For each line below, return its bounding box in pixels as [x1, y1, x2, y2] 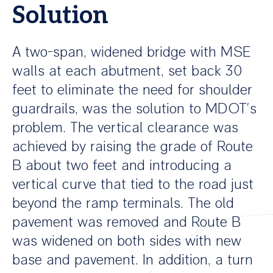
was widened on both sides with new [12, 232, 241, 250]
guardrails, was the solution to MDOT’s [12, 99, 257, 118]
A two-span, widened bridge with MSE [12, 43, 251, 61]
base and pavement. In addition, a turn [12, 250, 253, 269]
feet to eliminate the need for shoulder [12, 80, 252, 99]
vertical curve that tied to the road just [12, 175, 253, 193]
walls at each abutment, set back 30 [12, 62, 242, 80]
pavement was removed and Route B [12, 213, 241, 231]
